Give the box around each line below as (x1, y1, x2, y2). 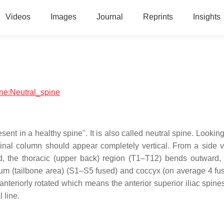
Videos (5, 12, 30, 21)
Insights (192, 12, 220, 21)
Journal (96, 12, 123, 21)
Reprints (142, 12, 173, 21)
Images (50, 12, 76, 21)
